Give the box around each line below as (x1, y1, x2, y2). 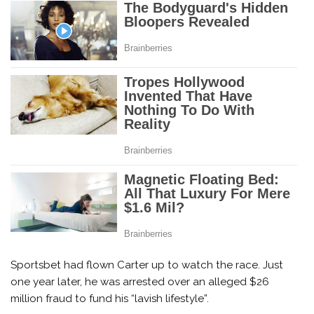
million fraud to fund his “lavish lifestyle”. (11, 292, 210, 305)
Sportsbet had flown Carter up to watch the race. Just (11, 258, 284, 271)
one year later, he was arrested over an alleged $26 (11, 275, 270, 288)
